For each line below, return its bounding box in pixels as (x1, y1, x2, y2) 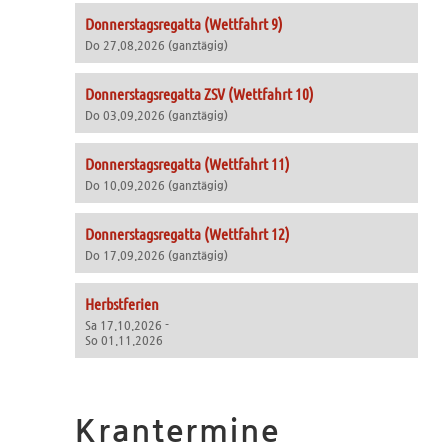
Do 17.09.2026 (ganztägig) (84, 249, 228, 262)
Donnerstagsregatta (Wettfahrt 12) (84, 224, 290, 243)
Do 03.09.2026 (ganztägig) (84, 109, 228, 122)
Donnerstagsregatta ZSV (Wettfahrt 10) (84, 84, 314, 103)
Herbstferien (84, 294, 159, 313)
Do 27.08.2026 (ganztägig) (84, 39, 228, 52)
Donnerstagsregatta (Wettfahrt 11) (84, 154, 290, 173)
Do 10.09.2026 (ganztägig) (84, 179, 228, 192)
